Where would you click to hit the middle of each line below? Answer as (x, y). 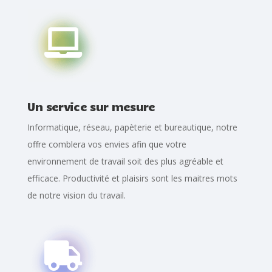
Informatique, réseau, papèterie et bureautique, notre (132, 127)
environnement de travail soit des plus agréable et (125, 161)
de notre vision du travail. (76, 195)
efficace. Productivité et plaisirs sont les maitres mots (132, 178)
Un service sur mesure (91, 107)
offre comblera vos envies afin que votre (107, 144)
